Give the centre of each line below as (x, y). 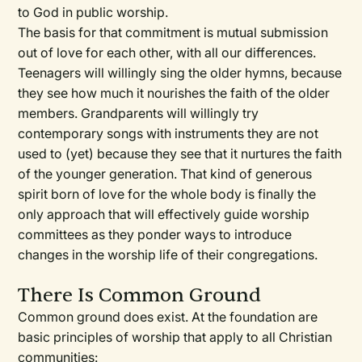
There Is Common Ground (140, 295)
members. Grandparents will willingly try (139, 113)
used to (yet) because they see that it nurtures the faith (180, 154)
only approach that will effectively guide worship (164, 214)
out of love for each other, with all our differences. (167, 53)
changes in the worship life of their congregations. (168, 255)
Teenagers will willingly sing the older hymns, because (180, 73)
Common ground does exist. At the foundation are (168, 317)
